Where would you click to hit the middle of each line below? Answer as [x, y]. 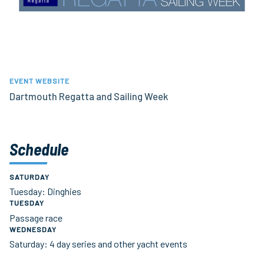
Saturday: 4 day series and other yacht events [98, 244]
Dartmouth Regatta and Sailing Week [89, 96]
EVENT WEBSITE [39, 80]
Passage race [36, 217]
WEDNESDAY [33, 229]
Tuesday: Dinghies [45, 192]
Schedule [39, 149]
